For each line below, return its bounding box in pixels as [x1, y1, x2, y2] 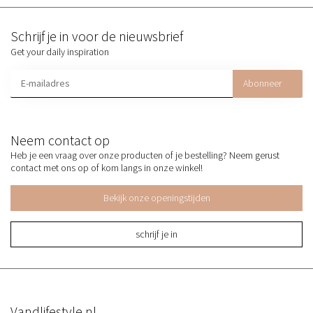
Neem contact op [10, 131, 110, 149]
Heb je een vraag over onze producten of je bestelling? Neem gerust [10, 148, 279, 161]
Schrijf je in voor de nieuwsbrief [10, 27, 183, 45]
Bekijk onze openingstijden [103, 191, 210, 205]
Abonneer [243, 77, 282, 90]
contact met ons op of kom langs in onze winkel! [10, 161, 203, 174]
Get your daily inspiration [10, 45, 109, 58]
